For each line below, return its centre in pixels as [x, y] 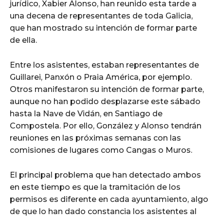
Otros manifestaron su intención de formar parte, [107, 89]
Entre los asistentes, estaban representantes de [104, 65]
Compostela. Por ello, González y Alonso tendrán [106, 126]
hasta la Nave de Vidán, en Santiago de [86, 113]
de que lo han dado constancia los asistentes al [103, 211]
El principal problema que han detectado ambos [105, 175]
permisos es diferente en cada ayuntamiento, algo [109, 199]
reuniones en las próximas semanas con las [95, 138]
